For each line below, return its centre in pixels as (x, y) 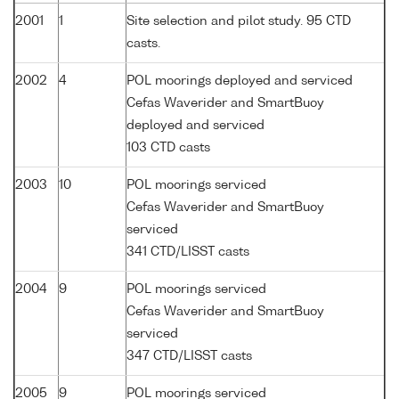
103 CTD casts (168, 147)
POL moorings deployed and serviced (240, 81)
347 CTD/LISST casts (189, 356)
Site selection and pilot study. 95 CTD (239, 21)
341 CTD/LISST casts (188, 252)
